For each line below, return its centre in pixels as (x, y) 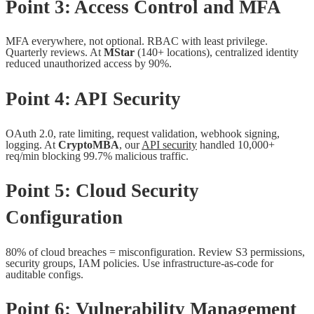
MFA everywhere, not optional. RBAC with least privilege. (137, 41)
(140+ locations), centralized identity (217, 53)
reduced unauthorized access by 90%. (89, 64)
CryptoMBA (89, 144)
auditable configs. (45, 274)
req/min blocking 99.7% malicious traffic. (97, 156)
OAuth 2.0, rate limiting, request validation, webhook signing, (143, 133)
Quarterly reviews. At (55, 53)
